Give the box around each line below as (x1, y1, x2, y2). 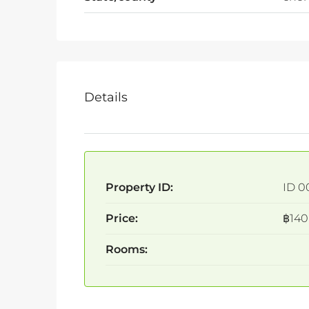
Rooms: (106, 243, 148, 257)
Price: (106, 212, 138, 226)
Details (84, 89, 128, 105)
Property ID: (106, 181, 173, 195)
